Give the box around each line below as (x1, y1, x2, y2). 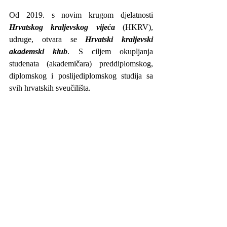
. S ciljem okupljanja (67, 47, 153, 56)
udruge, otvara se (9, 35, 86, 44)
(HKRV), (115, 23, 154, 32)
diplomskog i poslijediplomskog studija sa (9, 71, 153, 81)
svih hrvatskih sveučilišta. (9, 84, 93, 93)
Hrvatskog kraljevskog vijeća (9, 23, 115, 32)
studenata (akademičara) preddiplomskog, (9, 59, 153, 68)
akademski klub (9, 47, 68, 56)
